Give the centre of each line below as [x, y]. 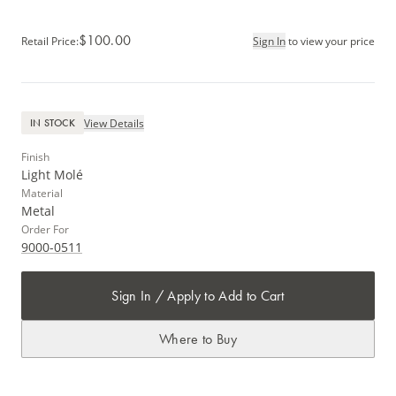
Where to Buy [198, 339]
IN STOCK [53, 123]
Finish [35, 157]
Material [42, 194]
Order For [45, 230]
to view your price [331, 41]
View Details [114, 123]
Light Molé [52, 175]
